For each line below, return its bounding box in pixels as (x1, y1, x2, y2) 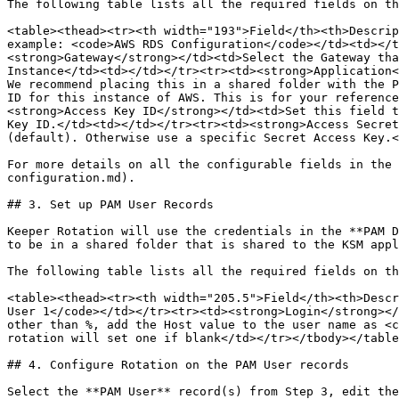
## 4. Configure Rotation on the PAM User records (7, 358, 349, 371)
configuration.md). (7, 171, 135, 184)
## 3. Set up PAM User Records (7, 198, 214, 211)
